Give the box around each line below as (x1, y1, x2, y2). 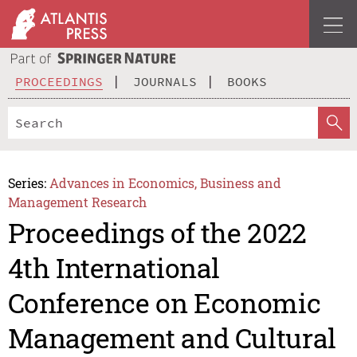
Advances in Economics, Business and (49, 174, 282, 191)
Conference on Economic (7, 284, 321, 321)
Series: (7, 174, 46, 191)
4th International (7, 249, 221, 286)
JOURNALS (133, 73, 197, 89)
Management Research (7, 193, 147, 210)
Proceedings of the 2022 (7, 214, 307, 251)
